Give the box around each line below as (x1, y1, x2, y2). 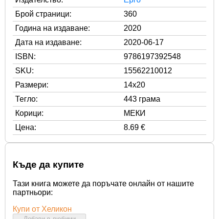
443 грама (124, 94, 160, 103)
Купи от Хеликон (13, 204, 72, 213)
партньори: (13, 188, 53, 197)
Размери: (15, 80, 48, 89)
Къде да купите (13, 159, 84, 170)
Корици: (15, 109, 44, 117)
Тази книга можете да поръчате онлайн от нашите (13, 179, 194, 188)
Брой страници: (15, 9, 71, 18)
